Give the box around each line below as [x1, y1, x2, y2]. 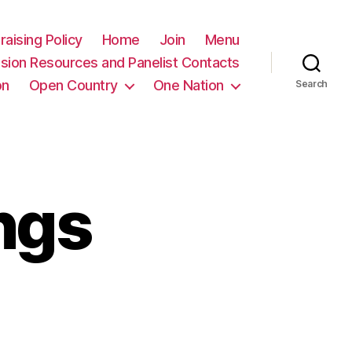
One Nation [152, 77, 224, 93]
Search [295, 77, 328, 90]
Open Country [28, 77, 118, 93]
